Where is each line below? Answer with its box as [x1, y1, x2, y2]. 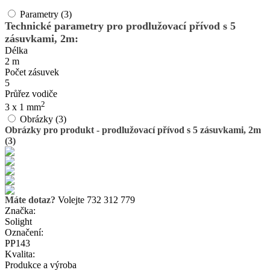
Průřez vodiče [5, 89, 57, 99]
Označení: [5, 227, 43, 238]
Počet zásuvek [5, 67, 59, 77]
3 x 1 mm [5, 102, 41, 113]
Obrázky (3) [20, 114, 66, 125]
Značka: [5, 206, 36, 216]
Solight [5, 216, 32, 227]
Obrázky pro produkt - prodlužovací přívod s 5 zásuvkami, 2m [5, 125, 261, 136]
